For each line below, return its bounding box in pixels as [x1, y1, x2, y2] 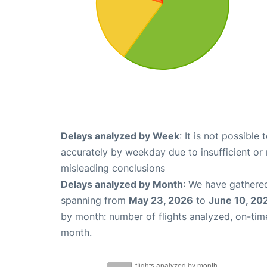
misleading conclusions [61, 162, 165, 174]
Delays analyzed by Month [61, 178, 183, 190]
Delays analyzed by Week [61, 130, 179, 142]
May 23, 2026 [129, 194, 193, 206]
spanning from [61, 194, 129, 206]
